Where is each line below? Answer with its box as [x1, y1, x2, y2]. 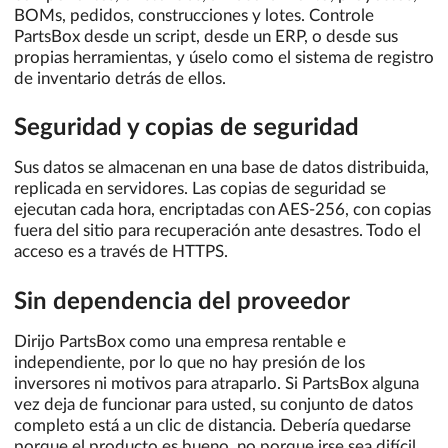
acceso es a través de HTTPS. [14, 243, 228, 261]
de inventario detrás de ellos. [14, 69, 226, 87]
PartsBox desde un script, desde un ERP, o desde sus [14, 27, 398, 45]
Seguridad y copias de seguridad [14, 116, 359, 141]
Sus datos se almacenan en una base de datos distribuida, [14, 159, 429, 177]
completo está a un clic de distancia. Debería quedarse [14, 416, 411, 434]
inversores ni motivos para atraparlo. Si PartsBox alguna [14, 374, 419, 392]
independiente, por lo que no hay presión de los [14, 353, 365, 371]
